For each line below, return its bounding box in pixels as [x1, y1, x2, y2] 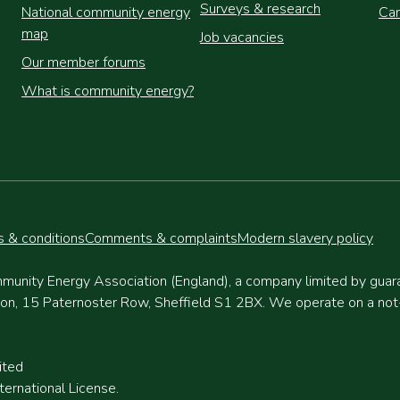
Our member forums [21, 53, 146, 72]
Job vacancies [200, 28, 284, 47]
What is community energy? [21, 81, 194, 101]
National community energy [21, 3, 190, 22]
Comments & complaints [85, 229, 237, 248]
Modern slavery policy [237, 229, 373, 248]
